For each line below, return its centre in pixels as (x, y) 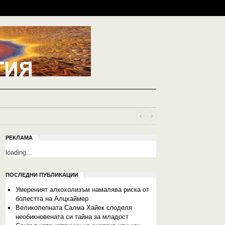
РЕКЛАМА (19, 138)
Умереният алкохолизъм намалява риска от (82, 190)
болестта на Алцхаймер (52, 199)
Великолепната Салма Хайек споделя (74, 208)
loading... (19, 152)
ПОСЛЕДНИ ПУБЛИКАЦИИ (42, 175)
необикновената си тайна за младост (72, 217)
